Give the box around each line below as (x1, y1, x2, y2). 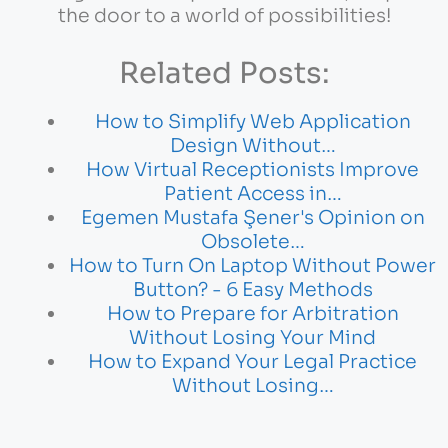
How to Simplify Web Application (94, 110, 411, 135)
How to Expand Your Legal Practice (88, 350, 417, 375)
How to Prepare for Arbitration (106, 302, 399, 327)
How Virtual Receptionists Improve (86, 158, 419, 183)
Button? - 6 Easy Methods (132, 278, 373, 303)
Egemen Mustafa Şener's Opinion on (80, 206, 425, 231)
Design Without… (169, 134, 336, 159)
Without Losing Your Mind (129, 326, 376, 351)
